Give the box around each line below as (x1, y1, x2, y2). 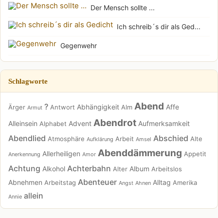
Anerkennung (8, 151, 40, 158)
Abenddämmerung (98, 147, 182, 159)
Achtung (8, 163, 40, 173)
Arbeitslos (151, 165, 182, 173)
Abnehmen (8, 178, 42, 186)
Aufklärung (87, 136, 113, 143)
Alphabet (39, 120, 67, 127)
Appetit (184, 150, 206, 158)
